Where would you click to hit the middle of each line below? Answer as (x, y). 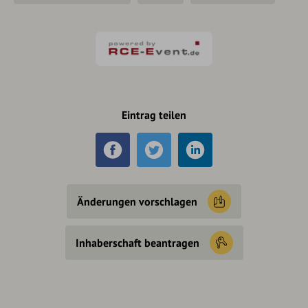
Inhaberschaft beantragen (137, 243)
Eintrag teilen (154, 115)
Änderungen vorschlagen (137, 202)
